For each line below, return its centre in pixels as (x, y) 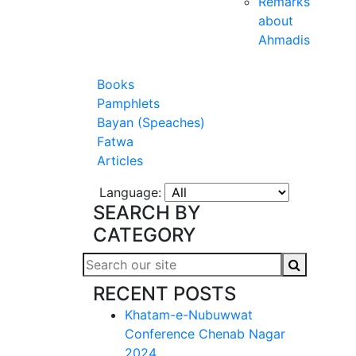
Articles (118, 161)
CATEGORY (144, 235)
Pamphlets (126, 103)
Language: (130, 192)
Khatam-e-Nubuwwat (189, 315)
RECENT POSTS (164, 294)
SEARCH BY (147, 213)
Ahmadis (284, 40)
